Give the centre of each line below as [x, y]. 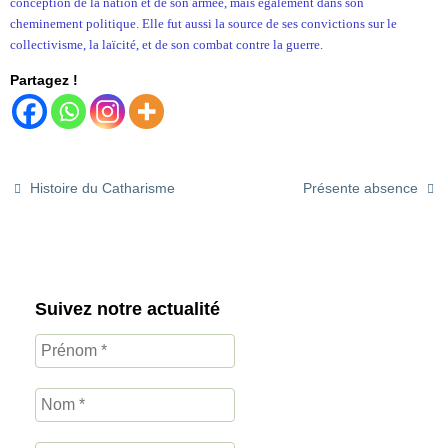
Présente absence [362, 188]
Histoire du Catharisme [101, 188]
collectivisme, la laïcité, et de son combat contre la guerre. [166, 45]
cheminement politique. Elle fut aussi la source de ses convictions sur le [203, 24]
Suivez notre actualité [127, 308]
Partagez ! [44, 79]
